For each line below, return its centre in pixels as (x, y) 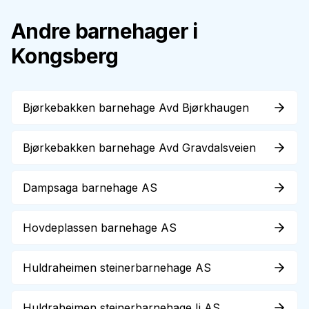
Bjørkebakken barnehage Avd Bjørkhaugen (136, 108)
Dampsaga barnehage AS (90, 188)
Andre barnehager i (104, 31)
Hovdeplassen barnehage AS (100, 228)
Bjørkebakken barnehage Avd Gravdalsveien (139, 148)
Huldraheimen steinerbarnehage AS (117, 268)
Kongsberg (65, 56)
